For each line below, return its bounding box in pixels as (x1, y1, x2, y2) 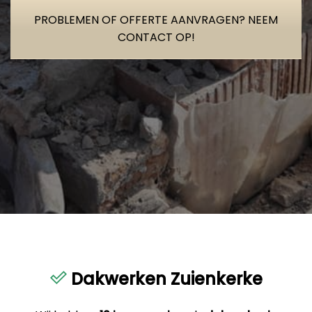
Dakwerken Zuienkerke (66, 267, 263, 290)
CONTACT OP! (117, 29, 195, 45)
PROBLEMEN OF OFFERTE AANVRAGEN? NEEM (34, 11, 278, 28)
